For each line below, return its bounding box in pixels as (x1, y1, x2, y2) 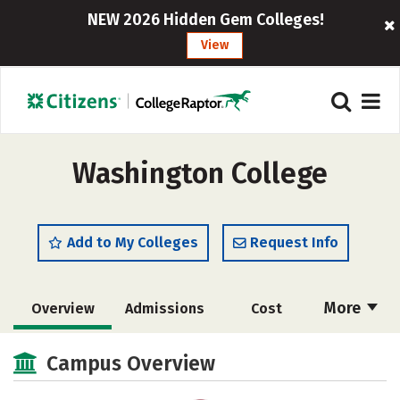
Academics (229, 341, 303, 358)
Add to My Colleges (67, 234, 198, 251)
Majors (39, 378, 86, 395)
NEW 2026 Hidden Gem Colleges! (87, 10, 325, 29)
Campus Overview (46, 351, 215, 376)
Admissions (124, 300, 204, 317)
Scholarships (22, 341, 111, 358)
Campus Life (223, 378, 306, 395)
